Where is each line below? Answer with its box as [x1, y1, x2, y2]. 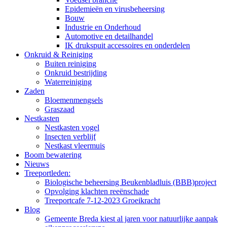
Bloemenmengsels [45, 96, 103, 104]
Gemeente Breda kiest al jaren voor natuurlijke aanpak [45, 214, 218, 223]
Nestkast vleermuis [45, 141, 105, 150]
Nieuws [24, 160, 49, 168]
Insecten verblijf [45, 132, 96, 141]
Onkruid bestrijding [45, 68, 107, 77]
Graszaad [45, 105, 74, 113]
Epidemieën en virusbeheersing [65, 5, 165, 13]
